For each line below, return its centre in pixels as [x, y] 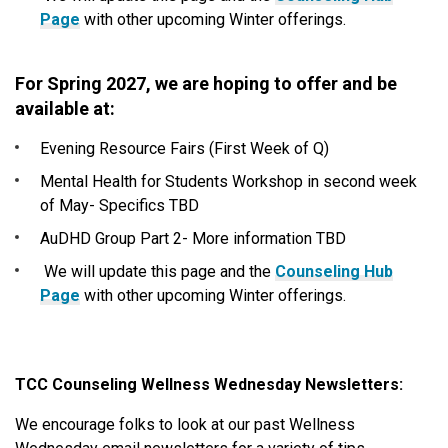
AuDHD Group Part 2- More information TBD [193, 239]
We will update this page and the [157, 272]
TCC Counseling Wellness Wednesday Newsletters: [209, 385]
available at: [67, 109]
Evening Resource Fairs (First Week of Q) [184, 149]
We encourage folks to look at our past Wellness [185, 425]
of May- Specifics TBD [119, 206]
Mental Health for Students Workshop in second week [228, 182]
